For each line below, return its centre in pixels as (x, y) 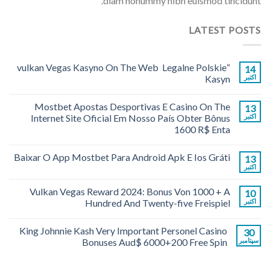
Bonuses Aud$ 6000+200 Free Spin (155, 242)
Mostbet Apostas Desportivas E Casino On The (132, 106)
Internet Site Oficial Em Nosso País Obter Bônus (130, 118)
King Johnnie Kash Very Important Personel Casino (123, 230)
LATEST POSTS (225, 30)
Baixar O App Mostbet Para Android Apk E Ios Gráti (122, 157)
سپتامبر (249, 240)
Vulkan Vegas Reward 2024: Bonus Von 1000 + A (130, 191)
